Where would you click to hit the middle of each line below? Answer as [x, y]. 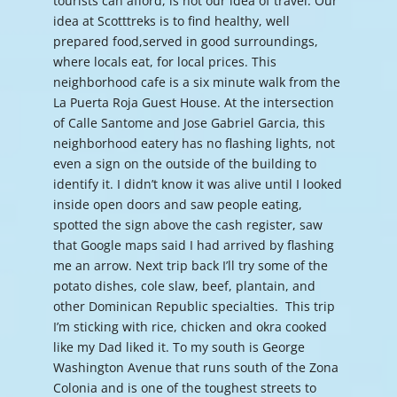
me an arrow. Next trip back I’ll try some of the [190, 265]
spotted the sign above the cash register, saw [187, 225]
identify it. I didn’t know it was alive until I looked [197, 184]
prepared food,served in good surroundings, [185, 41]
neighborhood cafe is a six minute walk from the [196, 82]
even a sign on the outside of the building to [184, 163]
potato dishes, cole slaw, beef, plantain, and [184, 286]
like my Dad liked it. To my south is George [179, 347]
